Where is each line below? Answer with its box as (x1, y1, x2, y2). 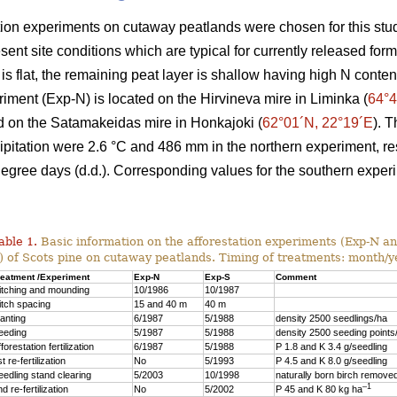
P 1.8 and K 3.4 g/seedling (276, 340, 387, 352)
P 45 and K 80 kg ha (276, 383, 362, 394)
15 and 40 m (134, 298, 187, 309)
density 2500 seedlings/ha (276, 312, 387, 323)
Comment (276, 271, 316, 282)
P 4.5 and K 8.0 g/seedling (276, 354, 387, 366)
